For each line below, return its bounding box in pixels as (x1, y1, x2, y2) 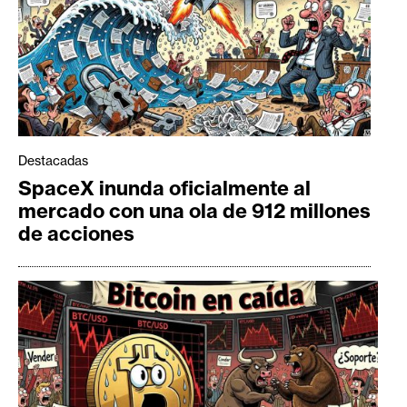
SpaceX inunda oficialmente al (18, 174, 311, 201)
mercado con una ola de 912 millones (18, 197, 371, 223)
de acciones (18, 220, 134, 246)
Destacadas (18, 152, 88, 169)
